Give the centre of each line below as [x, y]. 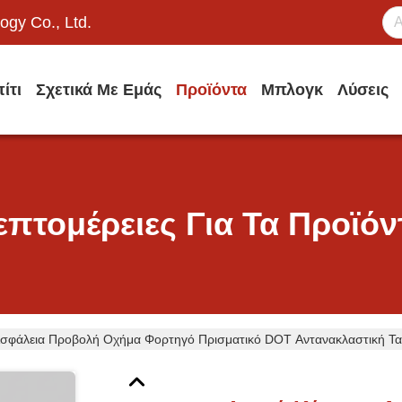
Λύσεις [363, 90]
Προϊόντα [211, 90]
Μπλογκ [292, 90]
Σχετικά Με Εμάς [99, 90]
